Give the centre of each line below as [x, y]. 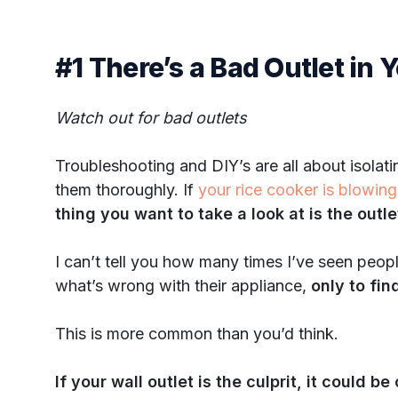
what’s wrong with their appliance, [183, 285]
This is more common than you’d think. [197, 333]
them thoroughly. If [127, 189]
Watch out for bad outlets [151, 117]
